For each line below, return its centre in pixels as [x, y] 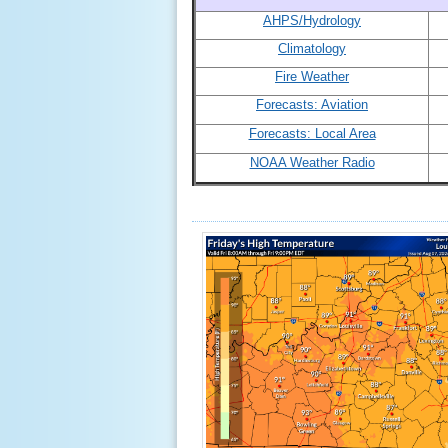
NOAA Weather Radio [312, 162]
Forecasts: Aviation [312, 104]
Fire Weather [312, 76]
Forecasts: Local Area [312, 133]
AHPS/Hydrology [312, 20]
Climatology [312, 48]
